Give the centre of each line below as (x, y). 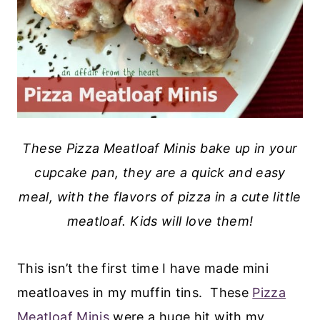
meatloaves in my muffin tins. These (135, 292)
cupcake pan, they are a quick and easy (160, 172)
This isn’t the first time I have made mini (143, 268)
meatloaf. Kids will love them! (160, 221)
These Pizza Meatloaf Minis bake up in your (160, 148)
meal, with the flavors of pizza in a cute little (160, 196)
